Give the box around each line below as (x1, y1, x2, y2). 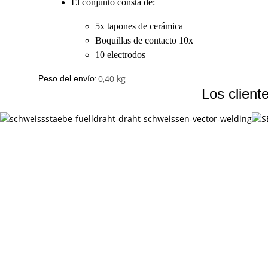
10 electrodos (95, 49, 145, 60)
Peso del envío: (38, 73, 97, 83)
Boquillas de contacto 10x (95, 35, 193, 45)
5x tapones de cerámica (95, 20, 183, 31)
